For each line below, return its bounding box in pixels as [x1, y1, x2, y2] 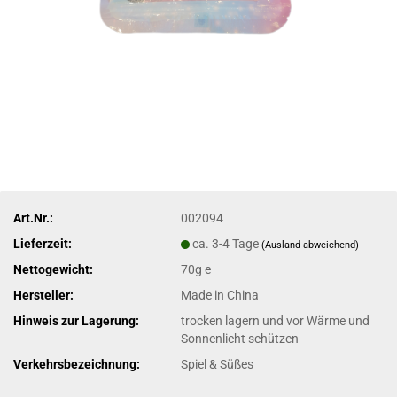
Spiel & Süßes [181, 356, 254, 371]
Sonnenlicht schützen [181, 331, 300, 346]
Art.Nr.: [13, 210, 53, 225]
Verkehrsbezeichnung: [13, 356, 140, 371]
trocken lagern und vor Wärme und [181, 313, 370, 328]
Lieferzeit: [13, 236, 72, 251]
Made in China [181, 287, 260, 302]
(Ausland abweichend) [261, 238, 360, 251]
